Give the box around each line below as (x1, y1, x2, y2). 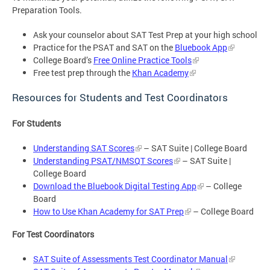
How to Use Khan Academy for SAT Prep (33, 205, 184, 217)
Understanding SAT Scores (33, 142, 134, 154)
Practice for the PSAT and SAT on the (33, 42, 175, 54)
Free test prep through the (33, 67, 132, 79)
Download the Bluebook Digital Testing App (33, 180, 196, 192)
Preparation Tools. (12, 4, 82, 16)
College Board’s (33, 54, 93, 66)
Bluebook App (175, 42, 227, 54)
